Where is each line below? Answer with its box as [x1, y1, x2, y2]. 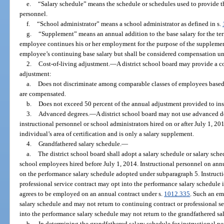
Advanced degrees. [38, 109, 89, 117]
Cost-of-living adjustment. [38, 59, 110, 67]
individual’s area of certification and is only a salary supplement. [19, 129, 194, 137]
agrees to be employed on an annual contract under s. [19, 189, 164, 197]
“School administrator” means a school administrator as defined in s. [36, 19, 222, 27]
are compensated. [19, 89, 66, 97]
